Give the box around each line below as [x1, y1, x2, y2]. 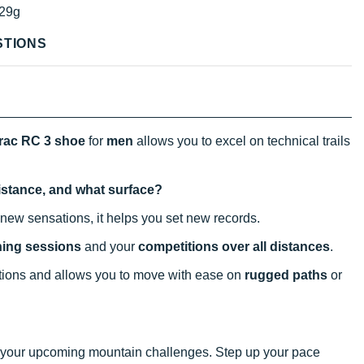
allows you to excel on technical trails [133, 133, 350, 148]
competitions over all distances [138, 239, 330, 253]
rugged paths [245, 267, 327, 282]
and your [81, 239, 138, 253]
